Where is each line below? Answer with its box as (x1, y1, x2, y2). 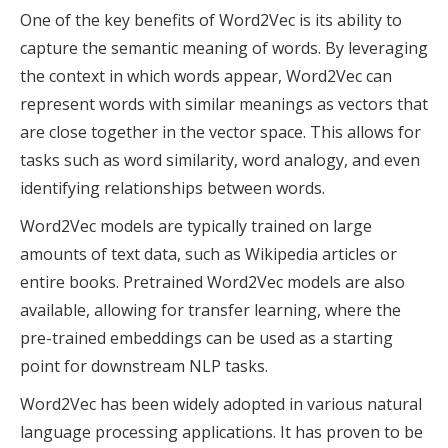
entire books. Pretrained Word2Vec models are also (20, 271, 405, 294)
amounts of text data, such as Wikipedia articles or (20, 243, 397, 266)
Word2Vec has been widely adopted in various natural (20, 393, 422, 416)
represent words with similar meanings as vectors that (20, 93, 428, 116)
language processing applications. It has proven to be (20, 421, 423, 444)
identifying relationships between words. (20, 177, 325, 200)
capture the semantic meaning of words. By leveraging (20, 37, 428, 60)
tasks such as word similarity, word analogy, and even (20, 149, 420, 172)
